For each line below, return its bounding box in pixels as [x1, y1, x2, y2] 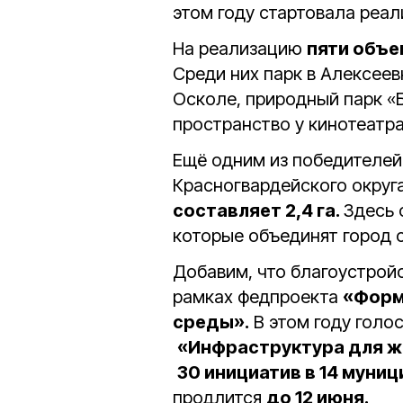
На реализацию [173, 38, 307, 60]
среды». [173, 311, 249, 334]
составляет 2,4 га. [173, 200, 343, 222]
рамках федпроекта [173, 286, 343, 309]
